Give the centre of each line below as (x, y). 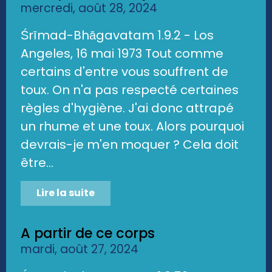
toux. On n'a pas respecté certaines (130, 90)
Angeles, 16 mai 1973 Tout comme (122, 53)
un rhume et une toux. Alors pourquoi (132, 126)
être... (37, 162)
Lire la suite (66, 193)
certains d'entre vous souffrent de (124, 71)
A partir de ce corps (88, 233)
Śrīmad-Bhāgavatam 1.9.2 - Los (117, 35)
